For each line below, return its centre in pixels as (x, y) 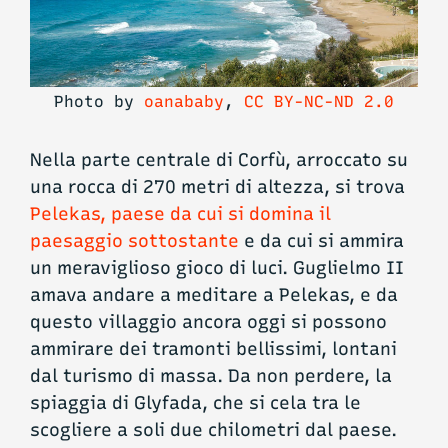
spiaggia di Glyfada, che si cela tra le (195, 403)
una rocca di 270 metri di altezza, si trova (217, 187)
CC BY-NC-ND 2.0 (319, 101)
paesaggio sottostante (134, 241)
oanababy (184, 101)
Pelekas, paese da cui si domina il (180, 214)
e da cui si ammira (321, 241)
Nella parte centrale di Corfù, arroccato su (219, 160)
